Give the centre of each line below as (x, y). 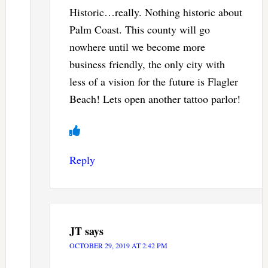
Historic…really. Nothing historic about (156, 12)
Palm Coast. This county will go (139, 29)
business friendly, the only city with (147, 64)
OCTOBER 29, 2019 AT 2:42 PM (118, 245)
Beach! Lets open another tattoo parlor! (155, 98)
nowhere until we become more (137, 46)
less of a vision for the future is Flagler (153, 81)
